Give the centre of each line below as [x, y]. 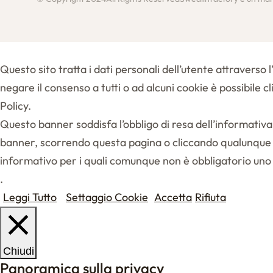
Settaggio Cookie [107, 197]
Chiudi [18, 251]
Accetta [173, 197]
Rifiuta [211, 197]
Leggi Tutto [30, 197]
